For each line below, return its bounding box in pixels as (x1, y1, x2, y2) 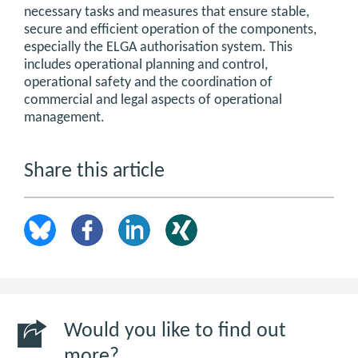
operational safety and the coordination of (24, 75, 272, 91)
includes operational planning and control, (24, 58, 268, 74)
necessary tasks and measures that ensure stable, (24, 5, 309, 21)
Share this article (24, 161, 165, 182)
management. (24, 110, 105, 126)
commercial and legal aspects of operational (24, 93, 282, 109)
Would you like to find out (64, 320, 286, 341)
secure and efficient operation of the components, (24, 22, 316, 38)
